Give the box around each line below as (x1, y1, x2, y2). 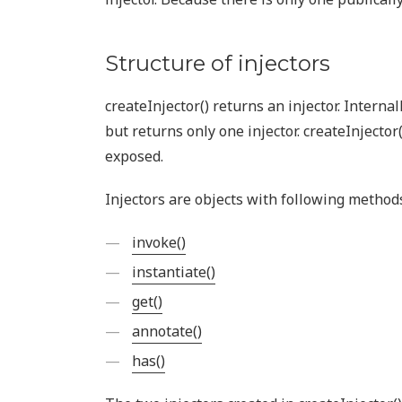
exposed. (105, 146, 163, 166)
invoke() (132, 232, 186, 252)
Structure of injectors (105, 50, 330, 76)
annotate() (132, 321, 202, 341)
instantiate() (132, 262, 215, 282)
